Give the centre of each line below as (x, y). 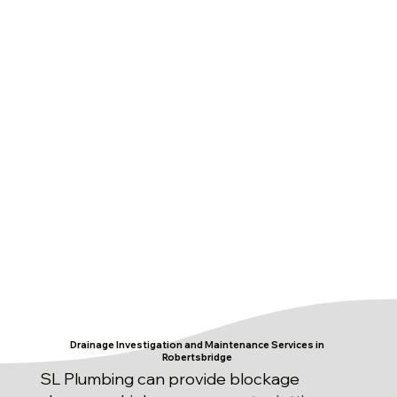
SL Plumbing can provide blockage (170, 379)
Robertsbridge (198, 357)
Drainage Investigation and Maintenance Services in (198, 344)
